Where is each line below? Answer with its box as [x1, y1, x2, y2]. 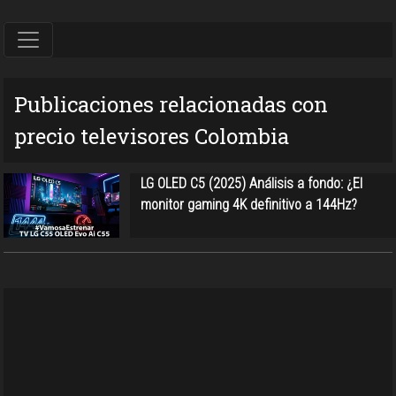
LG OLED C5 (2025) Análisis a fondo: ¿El [140, 174, 362, 192]
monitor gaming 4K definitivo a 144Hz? [140, 195, 357, 213]
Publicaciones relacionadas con [14, 89, 328, 118]
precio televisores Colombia [14, 121, 289, 150]
